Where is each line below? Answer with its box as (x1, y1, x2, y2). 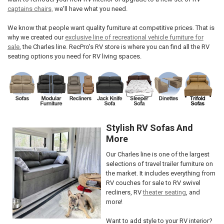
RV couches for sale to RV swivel (105, 178, 200, 186)
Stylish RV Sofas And (105, 122, 193, 133)
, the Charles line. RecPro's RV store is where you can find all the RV (19, 43, 209, 51)
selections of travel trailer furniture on (105, 159, 213, 167)
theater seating (142, 188, 186, 196)
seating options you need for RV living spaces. (7, 52, 141, 60)
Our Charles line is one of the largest (105, 150, 209, 158)
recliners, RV (105, 188, 143, 196)
